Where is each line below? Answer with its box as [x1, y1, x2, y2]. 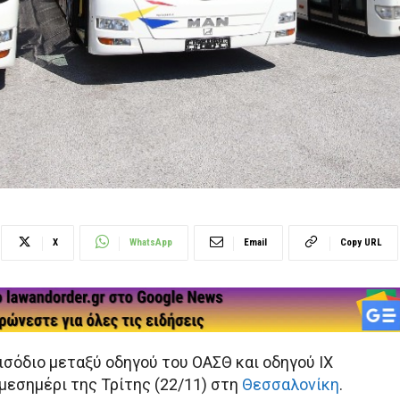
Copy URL [340, 237, 382, 249]
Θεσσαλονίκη [242, 374, 339, 394]
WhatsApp [129, 237, 172, 249]
